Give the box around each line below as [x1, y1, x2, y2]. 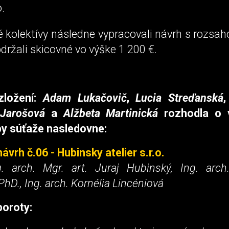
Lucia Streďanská [135, 91, 223, 104]
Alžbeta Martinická [63, 106, 158, 120]
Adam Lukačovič [42, 91, 127, 104]
